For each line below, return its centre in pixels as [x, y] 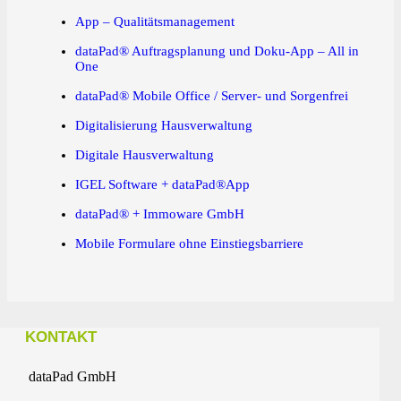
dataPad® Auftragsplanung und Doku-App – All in [217, 51]
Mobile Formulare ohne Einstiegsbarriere [189, 244]
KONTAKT [60, 337]
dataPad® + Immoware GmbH [159, 214]
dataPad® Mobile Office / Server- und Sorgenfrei [211, 96]
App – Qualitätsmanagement [154, 22]
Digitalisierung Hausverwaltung [163, 126]
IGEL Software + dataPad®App [162, 185]
